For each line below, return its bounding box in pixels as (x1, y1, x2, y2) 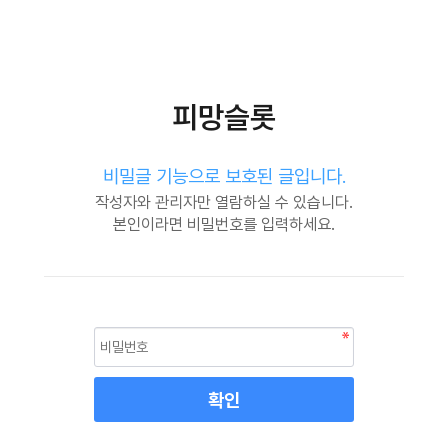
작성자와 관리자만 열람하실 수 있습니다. (95, 193, 353, 212)
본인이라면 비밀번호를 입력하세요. (113, 215, 335, 234)
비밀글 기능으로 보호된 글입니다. (102, 165, 346, 187)
